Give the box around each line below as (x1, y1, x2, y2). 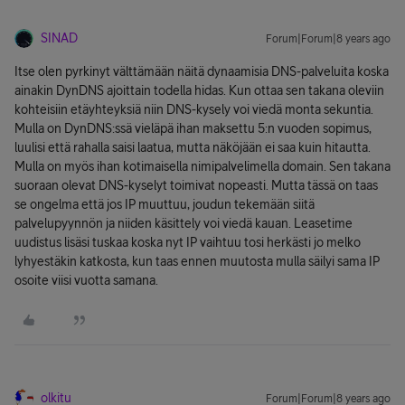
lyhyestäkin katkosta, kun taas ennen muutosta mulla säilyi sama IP (14, 254, 380, 268)
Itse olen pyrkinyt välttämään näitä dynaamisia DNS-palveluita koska (14, 64, 389, 79)
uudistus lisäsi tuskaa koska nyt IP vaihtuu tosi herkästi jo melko (14, 235, 361, 250)
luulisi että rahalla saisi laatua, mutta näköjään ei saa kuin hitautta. (14, 140, 371, 155)
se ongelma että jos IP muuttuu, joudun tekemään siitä (14, 197, 315, 212)
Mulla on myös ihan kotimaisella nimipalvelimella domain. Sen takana (14, 159, 391, 174)
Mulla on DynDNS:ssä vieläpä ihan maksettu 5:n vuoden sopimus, (14, 121, 372, 136)
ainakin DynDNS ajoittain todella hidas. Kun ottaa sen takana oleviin (14, 83, 384, 98)
